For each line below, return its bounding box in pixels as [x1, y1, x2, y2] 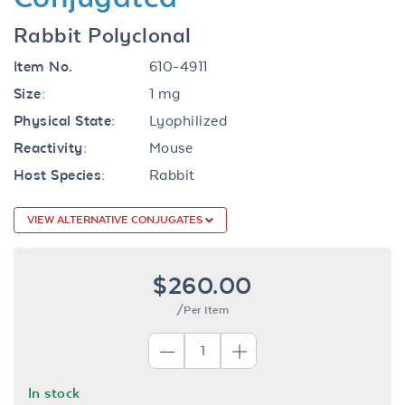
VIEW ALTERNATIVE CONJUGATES [27, 212, 205, 226]
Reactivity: [14, 138, 87, 156]
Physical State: [14, 111, 116, 129]
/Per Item [175, 303, 230, 316]
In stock [28, 383, 80, 401]
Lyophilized [149, 111, 227, 129]
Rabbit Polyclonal [14, 23, 192, 47]
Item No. [14, 57, 73, 75]
